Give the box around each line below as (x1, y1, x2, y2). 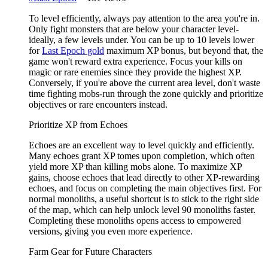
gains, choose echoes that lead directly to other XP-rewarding (29, 172, 260, 183)
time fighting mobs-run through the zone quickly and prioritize (29, 89, 263, 99)
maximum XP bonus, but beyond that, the (104, 45, 263, 56)
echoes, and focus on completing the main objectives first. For (29, 183, 261, 194)
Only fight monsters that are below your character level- (29, 24, 239, 35)
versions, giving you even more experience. (29, 226, 193, 237)
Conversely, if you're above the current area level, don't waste (29, 78, 260, 89)
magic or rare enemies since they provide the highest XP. (29, 67, 242, 78)
